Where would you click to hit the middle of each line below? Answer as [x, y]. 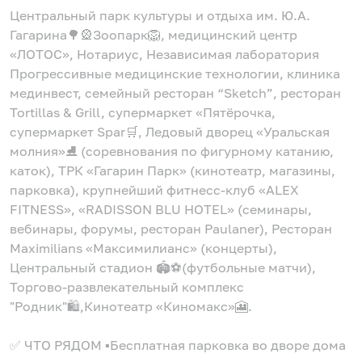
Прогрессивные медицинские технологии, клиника [175, 73]
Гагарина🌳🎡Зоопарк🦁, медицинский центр [154, 34]
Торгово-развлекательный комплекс [127, 286]
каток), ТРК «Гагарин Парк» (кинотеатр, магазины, [173, 170]
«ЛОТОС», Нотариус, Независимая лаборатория [164, 54]
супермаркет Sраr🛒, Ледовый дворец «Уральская [170, 131]
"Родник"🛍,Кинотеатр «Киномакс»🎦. [131, 306]
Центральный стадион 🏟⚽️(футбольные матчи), [163, 267]
